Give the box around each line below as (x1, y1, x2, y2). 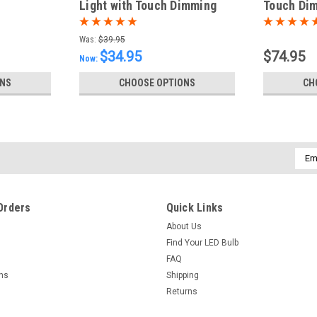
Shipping (166, 270, 199, 280)
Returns (166, 286, 197, 296)
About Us (166, 221, 202, 231)
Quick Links (166, 200, 224, 214)
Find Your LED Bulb (166, 237, 238, 248)
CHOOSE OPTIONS (119, 76, 195, 88)
